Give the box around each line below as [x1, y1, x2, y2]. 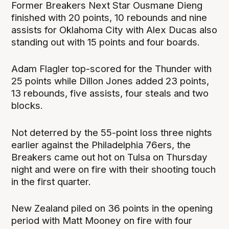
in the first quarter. [11, 175, 91, 188]
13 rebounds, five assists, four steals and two [11, 87, 209, 100]
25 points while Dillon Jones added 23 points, [11, 75, 210, 87]
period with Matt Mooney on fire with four [11, 214, 193, 226]
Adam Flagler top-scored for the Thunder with [11, 63, 212, 75]
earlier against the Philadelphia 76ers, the [11, 139, 191, 151]
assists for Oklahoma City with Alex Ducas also [11, 24, 218, 36]
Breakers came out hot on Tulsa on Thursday [11, 151, 208, 163]
